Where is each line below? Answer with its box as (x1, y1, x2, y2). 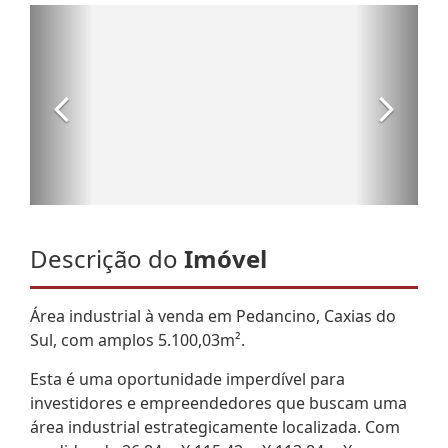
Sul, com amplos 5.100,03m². (30, 328, 245, 351)
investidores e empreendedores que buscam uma (30, 391, 407, 414)
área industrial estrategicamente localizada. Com (30, 415, 400, 438)
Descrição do (30, 241, 184, 275)
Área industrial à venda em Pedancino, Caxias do (30, 304, 396, 327)
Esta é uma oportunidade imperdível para (30, 367, 345, 390)
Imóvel (184, 241, 267, 275)
